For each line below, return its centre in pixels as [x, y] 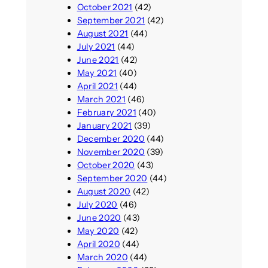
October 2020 [106, 165]
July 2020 [97, 205]
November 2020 [111, 152]
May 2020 [98, 231]
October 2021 [105, 7]
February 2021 [106, 113]
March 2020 [102, 258]
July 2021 [96, 47]
